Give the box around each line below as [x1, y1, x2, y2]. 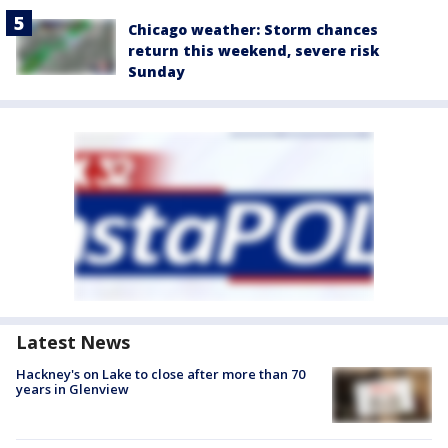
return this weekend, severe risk [128, 41, 379, 61]
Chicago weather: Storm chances [128, 20, 378, 40]
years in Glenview [16, 380, 129, 399]
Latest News [16, 330, 130, 355]
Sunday [128, 62, 185, 82]
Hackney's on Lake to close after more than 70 [16, 365, 305, 384]
